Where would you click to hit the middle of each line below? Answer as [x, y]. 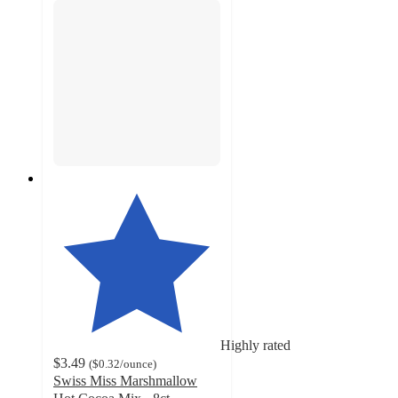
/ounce [136, 364]
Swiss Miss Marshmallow [125, 381]
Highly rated [255, 346]
